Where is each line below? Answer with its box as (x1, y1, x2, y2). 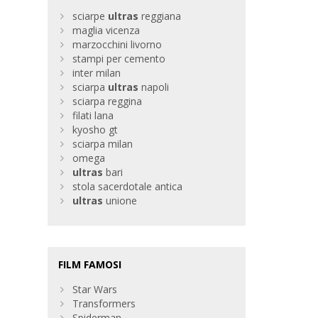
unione (103, 194, 138, 208)
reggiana (138, 9, 182, 23)
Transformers (72, 297, 136, 311)
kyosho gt (72, 123, 119, 137)
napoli (138, 80, 170, 94)
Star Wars (72, 283, 118, 297)
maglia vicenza (72, 23, 141, 38)
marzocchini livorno (72, 38, 163, 52)
